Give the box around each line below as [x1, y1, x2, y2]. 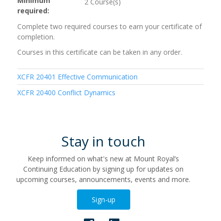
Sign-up [92, 195, 115, 205]
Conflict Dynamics [58, 88, 115, 98]
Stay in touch [61, 132, 146, 151]
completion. [17, 32, 55, 42]
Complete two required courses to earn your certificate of [17, 22, 202, 32]
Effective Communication [58, 72, 138, 82]
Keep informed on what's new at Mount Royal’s [27, 154, 179, 164]
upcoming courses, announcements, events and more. [16, 175, 190, 184]
